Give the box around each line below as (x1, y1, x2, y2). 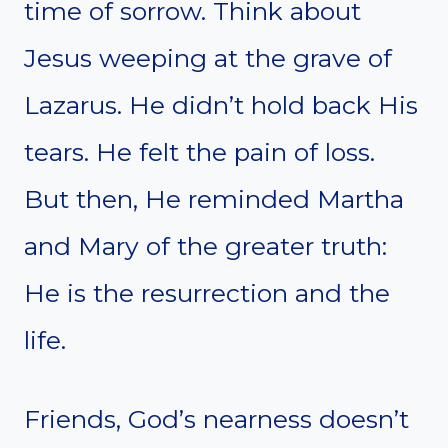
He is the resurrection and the (24, 277, 390, 308)
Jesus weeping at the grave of (24, 42, 392, 73)
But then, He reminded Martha (24, 183, 404, 214)
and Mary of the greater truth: (24, 230, 387, 261)
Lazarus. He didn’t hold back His (24, 89, 418, 120)
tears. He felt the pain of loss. (24, 136, 375, 167)
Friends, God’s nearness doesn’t (24, 403, 409, 434)
